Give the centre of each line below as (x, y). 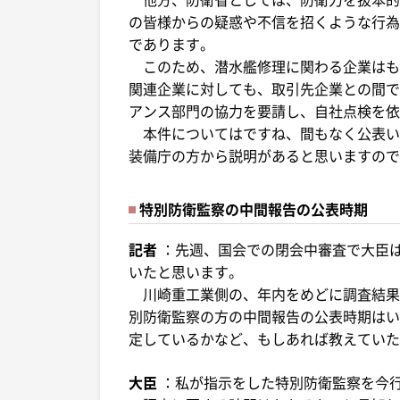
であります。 (171, 43)
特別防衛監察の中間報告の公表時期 (254, 208)
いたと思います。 (186, 271)
